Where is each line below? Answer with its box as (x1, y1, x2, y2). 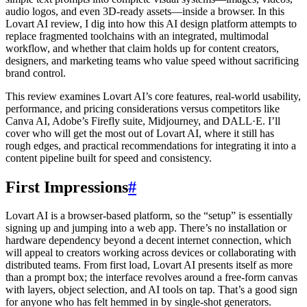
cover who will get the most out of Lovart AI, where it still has (5, 127, 274, 139)
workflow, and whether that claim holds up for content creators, (5, 42, 279, 54)
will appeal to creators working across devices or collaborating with (5, 247, 296, 259)
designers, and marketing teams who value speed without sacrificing (5, 54, 299, 66)
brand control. (5, 66, 66, 79)
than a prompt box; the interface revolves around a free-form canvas (5, 271, 297, 284)
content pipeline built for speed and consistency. (5, 151, 212, 164)
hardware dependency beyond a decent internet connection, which (5, 234, 291, 247)
